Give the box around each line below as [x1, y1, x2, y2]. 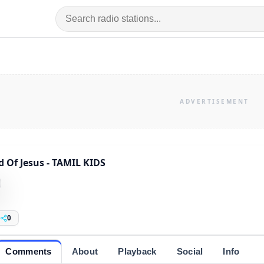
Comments [5, 246, 52, 256]
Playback [118, 246, 157, 256]
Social [176, 246, 203, 256]
